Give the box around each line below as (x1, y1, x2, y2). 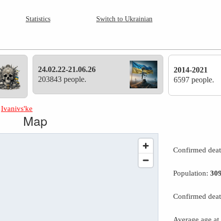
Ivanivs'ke (1, 104, 33, 113)
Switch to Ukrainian (96, 15, 152, 23)
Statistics (26, 15, 50, 23)
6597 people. (174, 75, 215, 84)
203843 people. (38, 75, 87, 83)
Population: (173, 169, 211, 178)
